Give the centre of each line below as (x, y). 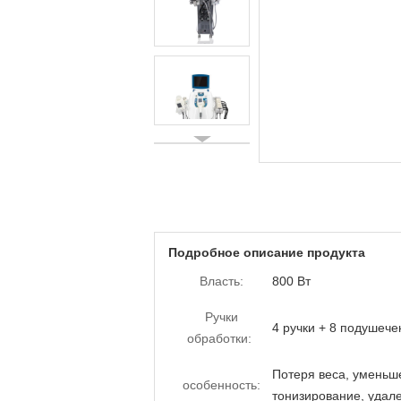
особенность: (222, 385)
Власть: (222, 281)
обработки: (219, 338)
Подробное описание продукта (267, 252)
